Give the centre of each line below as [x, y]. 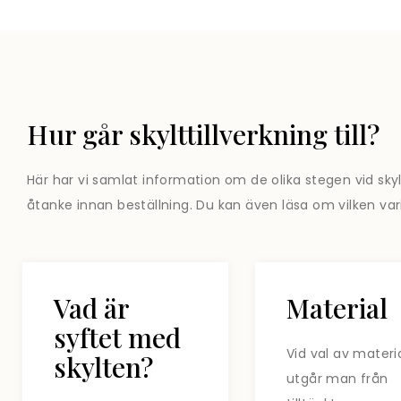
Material [337, 307]
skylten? [103, 367]
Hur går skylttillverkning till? [203, 135]
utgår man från [337, 378]
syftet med [117, 337]
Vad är [91, 307]
